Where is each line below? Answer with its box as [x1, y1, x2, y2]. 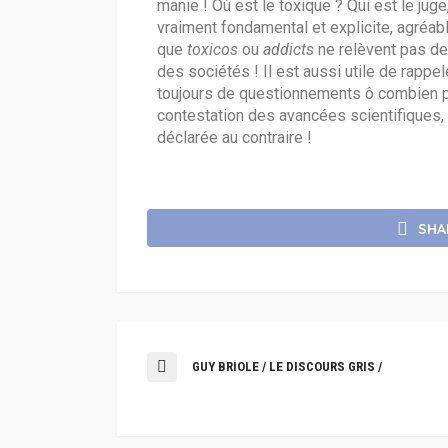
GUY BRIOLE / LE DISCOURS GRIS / [192, 358, 382, 374]
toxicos [187, 40, 242, 60]
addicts [263, 40, 318, 60]
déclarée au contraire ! [157, 128, 312, 148]
